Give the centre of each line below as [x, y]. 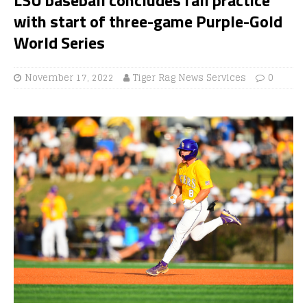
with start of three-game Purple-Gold [148, 21]
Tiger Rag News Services [189, 77]
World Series [59, 42]
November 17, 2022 [69, 77]
